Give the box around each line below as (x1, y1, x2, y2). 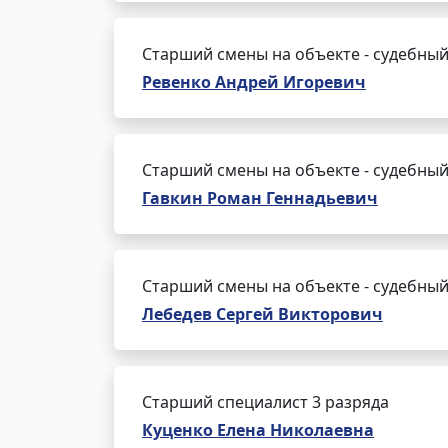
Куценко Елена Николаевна (142, 419, 374, 441)
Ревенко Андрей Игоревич (142, 71, 366, 93)
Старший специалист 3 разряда (142, 391, 389, 413)
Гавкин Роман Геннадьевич (142, 187, 378, 209)
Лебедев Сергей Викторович (142, 303, 383, 325)
